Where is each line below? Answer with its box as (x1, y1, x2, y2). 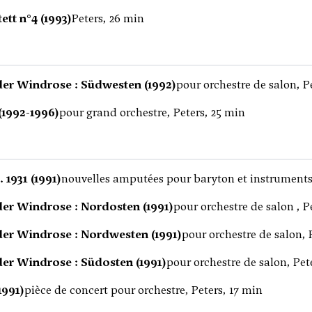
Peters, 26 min (72, 11, 144, 26)
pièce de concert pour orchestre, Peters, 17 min (24, 283, 263, 297)
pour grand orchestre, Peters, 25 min (59, 105, 245, 120)
